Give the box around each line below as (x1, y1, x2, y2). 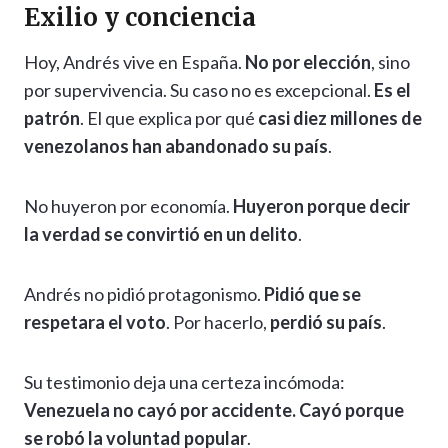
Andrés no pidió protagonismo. (24, 283, 264, 306)
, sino (371, 51, 410, 74)
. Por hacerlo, (166, 311, 270, 334)
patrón (24, 107, 80, 130)
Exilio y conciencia (24, 2, 256, 34)
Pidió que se (264, 283, 361, 306)
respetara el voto (24, 311, 166, 334)
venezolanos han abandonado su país (24, 135, 328, 158)
